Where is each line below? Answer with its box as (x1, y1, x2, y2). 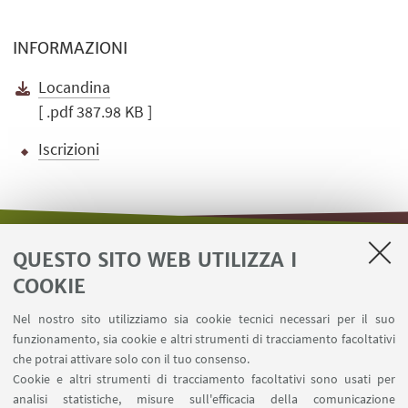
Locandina (38, 76, 111, 97)
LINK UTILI (170, 263, 234, 280)
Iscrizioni (38, 138, 100, 159)
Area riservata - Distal (131, 296, 277, 318)
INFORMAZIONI (13, 38, 128, 59)
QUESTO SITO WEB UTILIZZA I (13, 247, 297, 272)
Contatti (176, 321, 232, 342)
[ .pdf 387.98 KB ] (38, 100, 153, 122)
